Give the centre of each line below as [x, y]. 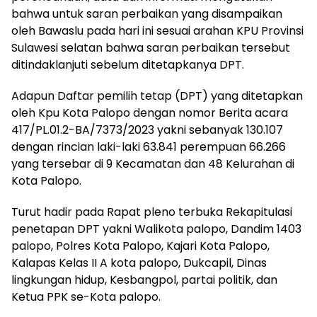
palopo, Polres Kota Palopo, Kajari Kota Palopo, [140, 246]
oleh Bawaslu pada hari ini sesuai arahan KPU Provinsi [157, 30]
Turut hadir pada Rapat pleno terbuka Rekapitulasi [152, 212]
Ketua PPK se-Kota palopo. [86, 296]
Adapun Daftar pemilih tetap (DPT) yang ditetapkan [157, 96]
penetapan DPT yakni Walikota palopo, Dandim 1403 [156, 229]
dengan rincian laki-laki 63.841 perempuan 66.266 [149, 146]
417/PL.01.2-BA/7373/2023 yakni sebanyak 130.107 [147, 129]
